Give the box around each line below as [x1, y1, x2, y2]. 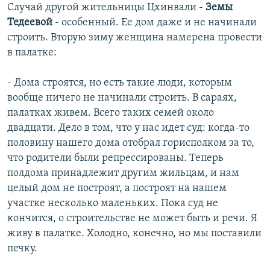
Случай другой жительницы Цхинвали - [7, 2, 206, 14]
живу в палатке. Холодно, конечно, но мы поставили [7, 228, 262, 240]
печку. [7, 243, 37, 255]
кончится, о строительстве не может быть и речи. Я [7, 213, 257, 225]
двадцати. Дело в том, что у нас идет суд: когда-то [7, 122, 250, 134]
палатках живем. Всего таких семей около [7, 107, 214, 119]
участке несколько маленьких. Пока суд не [7, 198, 218, 210]
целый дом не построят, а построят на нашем [7, 183, 227, 195]
